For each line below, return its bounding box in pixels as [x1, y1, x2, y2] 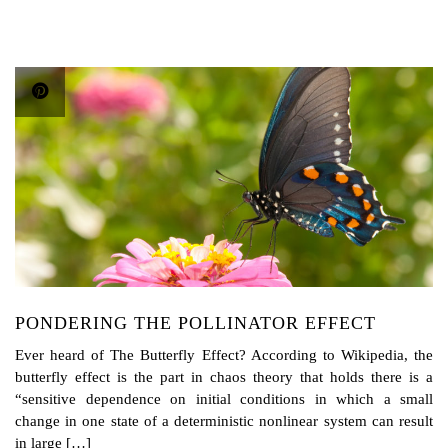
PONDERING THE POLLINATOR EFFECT [15, 312, 376, 333]
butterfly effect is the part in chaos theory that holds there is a [15, 368, 433, 385]
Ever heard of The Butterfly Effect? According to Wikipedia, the [15, 346, 433, 363]
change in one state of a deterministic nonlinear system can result [15, 412, 433, 429]
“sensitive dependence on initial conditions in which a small [15, 390, 433, 407]
